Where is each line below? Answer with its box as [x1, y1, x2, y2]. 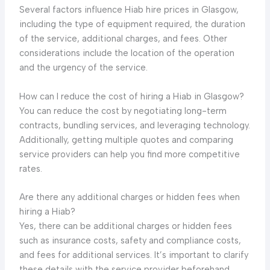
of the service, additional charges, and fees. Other [19, 33, 227, 45]
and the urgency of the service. [19, 62, 148, 74]
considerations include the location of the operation [19, 48, 234, 59]
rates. [19, 163, 42, 174]
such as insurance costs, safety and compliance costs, [19, 235, 241, 246]
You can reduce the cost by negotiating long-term [19, 105, 227, 116]
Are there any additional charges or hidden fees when [19, 192, 240, 203]
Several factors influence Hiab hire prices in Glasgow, [19, 4, 239, 16]
